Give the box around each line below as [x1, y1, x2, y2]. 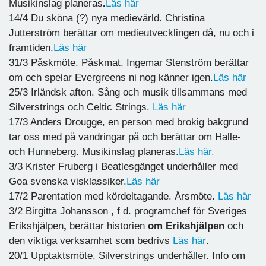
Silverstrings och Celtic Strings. [9, 101, 153, 113]
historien [107, 220, 145, 232]
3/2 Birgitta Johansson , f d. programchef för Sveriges [9, 205, 247, 217]
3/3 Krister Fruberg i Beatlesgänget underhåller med [9, 160, 238, 172]
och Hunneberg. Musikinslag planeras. [9, 145, 179, 157]
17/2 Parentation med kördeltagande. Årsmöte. [9, 190, 218, 202]
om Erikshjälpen [145, 220, 227, 232]
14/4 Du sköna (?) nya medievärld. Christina [9, 12, 205, 24]
